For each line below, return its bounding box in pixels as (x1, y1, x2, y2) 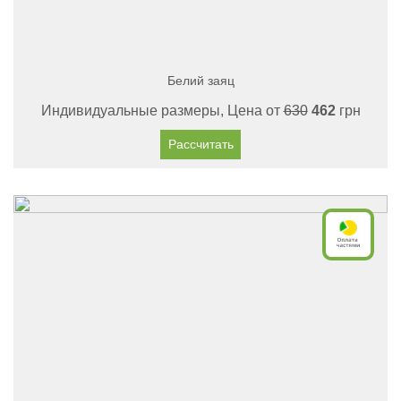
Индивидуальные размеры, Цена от (40, 103, 284, 118)
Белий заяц (166, 73, 235, 88)
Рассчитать (167, 137, 234, 151)
